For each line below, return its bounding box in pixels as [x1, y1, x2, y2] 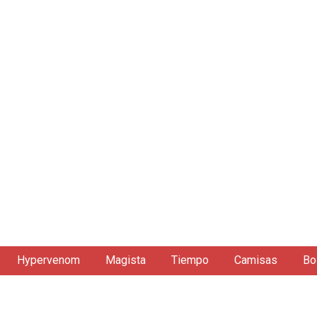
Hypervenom [17, 253, 80, 267]
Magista [105, 253, 146, 267]
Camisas [234, 253, 277, 267]
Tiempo [171, 253, 209, 267]
